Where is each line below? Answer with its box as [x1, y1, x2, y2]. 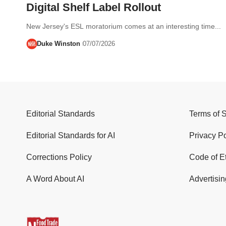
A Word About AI [26, 175, 84, 184]
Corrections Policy [26, 153, 92, 162]
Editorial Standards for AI [26, 131, 115, 140]
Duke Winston [36, 39, 80, 47]
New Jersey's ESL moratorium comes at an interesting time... [26, 22, 221, 30]
